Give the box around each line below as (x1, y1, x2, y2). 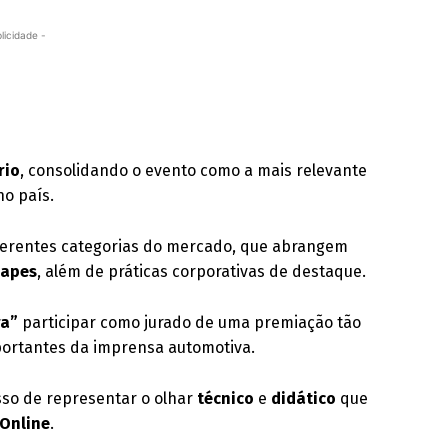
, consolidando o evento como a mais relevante (20, 161, 368, 180)
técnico (197, 389, 255, 408)
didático (271, 389, 337, 408)
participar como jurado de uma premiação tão (18, 313, 362, 332)
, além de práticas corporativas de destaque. (37, 262, 367, 281)
